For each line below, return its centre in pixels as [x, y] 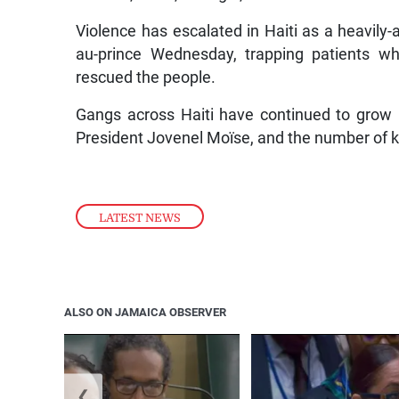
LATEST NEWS [140, 218]
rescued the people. [146, 77]
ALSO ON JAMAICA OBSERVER [145, 313]
